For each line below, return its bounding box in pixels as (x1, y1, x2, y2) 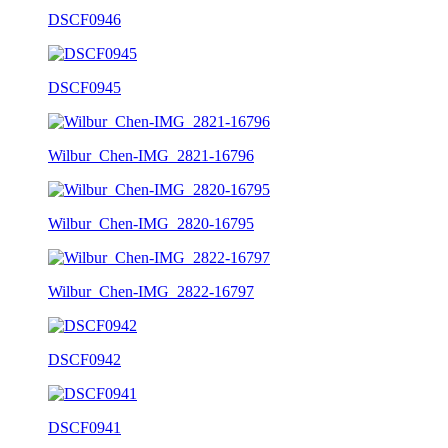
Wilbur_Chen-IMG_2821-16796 (48, 146, 254, 164)
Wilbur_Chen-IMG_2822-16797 (48, 282, 254, 300)
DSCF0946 (48, 10, 121, 28)
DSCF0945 (48, 78, 121, 96)
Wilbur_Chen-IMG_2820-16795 (48, 214, 254, 232)
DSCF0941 (48, 418, 121, 436)
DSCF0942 (48, 350, 121, 368)
